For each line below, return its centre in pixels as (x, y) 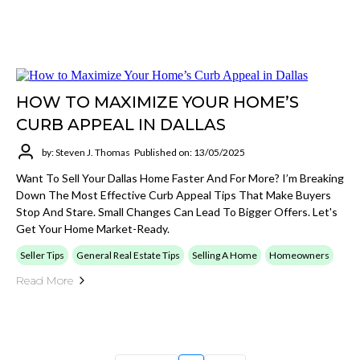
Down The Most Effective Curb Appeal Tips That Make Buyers (174, 195)
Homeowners (299, 255)
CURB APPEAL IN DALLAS (121, 125)
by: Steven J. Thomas (86, 152)
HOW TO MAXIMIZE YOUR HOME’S (157, 102)
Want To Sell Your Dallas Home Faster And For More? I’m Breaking (180, 178)
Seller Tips (42, 255)
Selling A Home (225, 255)
